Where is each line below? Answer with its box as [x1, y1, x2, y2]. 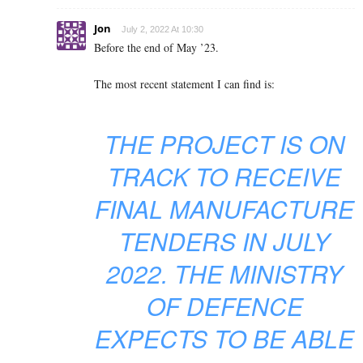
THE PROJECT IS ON [104, 126, 345, 162]
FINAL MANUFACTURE [95, 191, 354, 227]
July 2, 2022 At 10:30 [122, 24, 203, 35]
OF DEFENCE [146, 288, 303, 324]
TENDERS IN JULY [119, 224, 330, 259]
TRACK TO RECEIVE [108, 159, 341, 194]
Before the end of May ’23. [94, 40, 219, 56]
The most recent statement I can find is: [94, 76, 275, 92]
